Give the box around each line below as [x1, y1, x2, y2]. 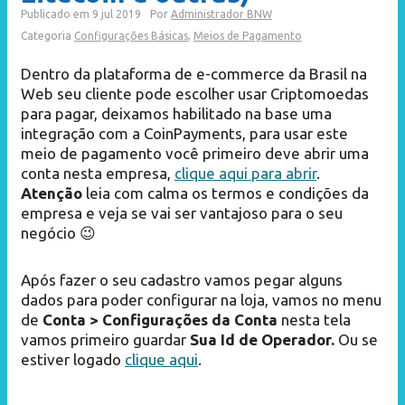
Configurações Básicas [74, 30, 188, 42]
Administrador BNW [171, 8, 272, 20]
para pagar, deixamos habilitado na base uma [21, 105, 332, 122]
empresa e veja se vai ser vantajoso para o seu [21, 204, 343, 221]
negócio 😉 [21, 224, 96, 241]
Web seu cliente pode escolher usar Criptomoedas [21, 85, 369, 102]
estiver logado [21, 351, 125, 368]
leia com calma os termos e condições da [82, 184, 369, 202]
